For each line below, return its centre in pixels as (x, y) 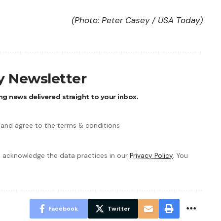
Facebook (63, 209)
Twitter (119, 209)
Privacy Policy (151, 156)
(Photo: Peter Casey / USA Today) (137, 20)
